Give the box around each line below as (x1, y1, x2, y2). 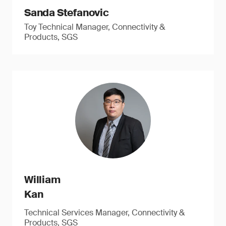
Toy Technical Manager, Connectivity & (24, 22, 165, 32)
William (24, 173, 61, 186)
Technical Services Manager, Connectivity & (24, 207, 185, 218)
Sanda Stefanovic (24, 6, 109, 19)
